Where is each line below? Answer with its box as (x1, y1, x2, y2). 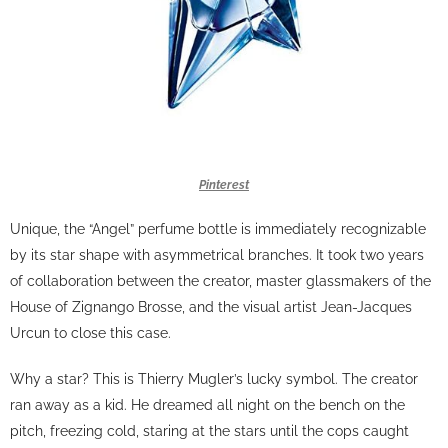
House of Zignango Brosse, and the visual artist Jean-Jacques (10, 298, 412, 316)
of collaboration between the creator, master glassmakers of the (10, 272, 431, 290)
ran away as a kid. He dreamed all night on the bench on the (10, 396, 405, 414)
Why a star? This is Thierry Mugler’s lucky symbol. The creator (10, 370, 418, 388)
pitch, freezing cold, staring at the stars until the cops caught (10, 422, 409, 440)
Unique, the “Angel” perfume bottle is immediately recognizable (10, 220, 426, 238)
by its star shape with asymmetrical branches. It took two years (10, 246, 424, 264)
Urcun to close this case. (10, 324, 171, 342)
